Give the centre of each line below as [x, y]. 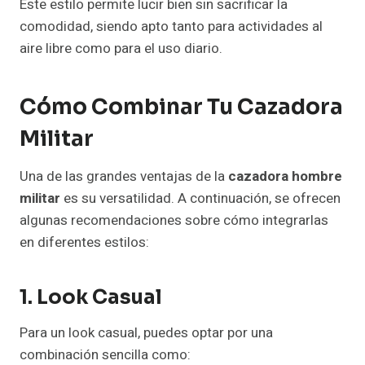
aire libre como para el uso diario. [121, 49]
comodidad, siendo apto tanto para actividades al [171, 27]
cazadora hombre [285, 177]
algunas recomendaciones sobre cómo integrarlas [174, 221]
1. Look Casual [91, 298]
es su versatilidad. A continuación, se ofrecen [200, 199]
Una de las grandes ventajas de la [124, 177]
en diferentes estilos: [84, 243]
